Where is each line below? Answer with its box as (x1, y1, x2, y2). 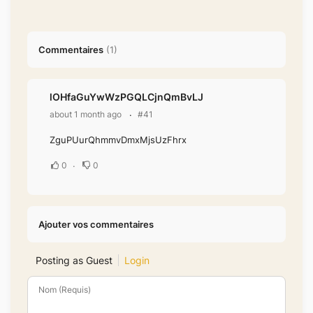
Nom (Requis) (38, 284, 91, 296)
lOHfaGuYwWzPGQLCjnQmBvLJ (50, 91, 203, 103)
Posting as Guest (36, 254, 112, 267)
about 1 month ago (50, 108, 122, 119)
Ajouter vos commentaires (38, 219, 154, 231)
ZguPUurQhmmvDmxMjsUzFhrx (50, 134, 187, 146)
